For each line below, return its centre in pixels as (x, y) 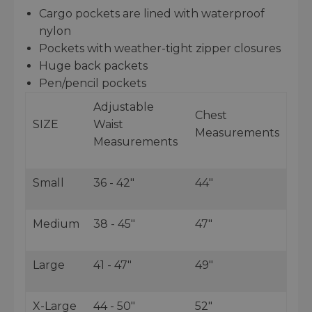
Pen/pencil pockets (93, 83)
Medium (56, 224)
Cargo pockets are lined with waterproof (152, 13)
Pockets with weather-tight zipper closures (160, 48)
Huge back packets (93, 65)
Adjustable (124, 107)
